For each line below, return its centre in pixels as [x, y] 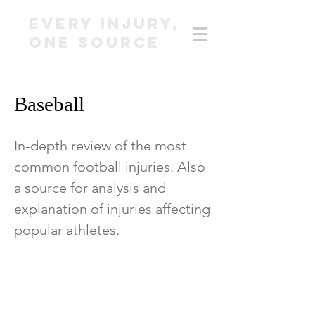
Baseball [49, 104]
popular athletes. [67, 230]
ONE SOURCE [95, 43]
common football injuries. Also [110, 167]
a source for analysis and [90, 188]
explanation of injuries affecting [112, 209]
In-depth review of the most [100, 146]
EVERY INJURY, [104, 24]
